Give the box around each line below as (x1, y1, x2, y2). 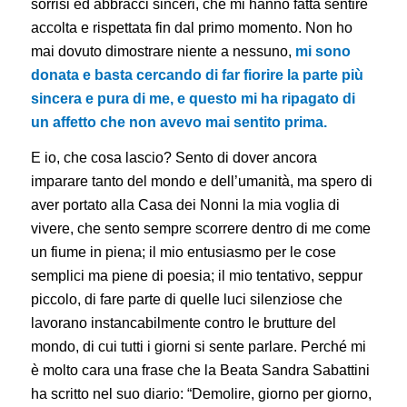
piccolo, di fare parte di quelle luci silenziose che (30, 292, 342, 308)
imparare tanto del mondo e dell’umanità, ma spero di (30, 174, 372, 190)
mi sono (294, 43, 351, 59)
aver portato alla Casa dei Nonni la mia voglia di (30, 197, 340, 213)
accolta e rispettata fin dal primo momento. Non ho (30, 19, 352, 35)
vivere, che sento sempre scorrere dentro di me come (30, 221, 371, 237)
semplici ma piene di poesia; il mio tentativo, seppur (30, 268, 362, 284)
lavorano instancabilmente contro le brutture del (30, 315, 336, 332)
